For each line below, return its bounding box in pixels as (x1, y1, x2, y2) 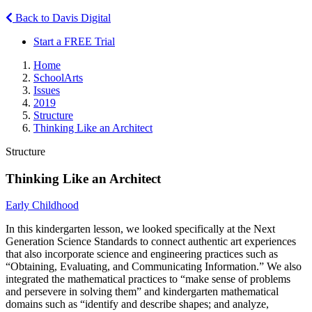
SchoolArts (33, 71, 83, 84)
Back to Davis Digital (13, 11, 111, 24)
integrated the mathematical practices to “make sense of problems (6, 273, 290, 286)
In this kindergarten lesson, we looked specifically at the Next (6, 223, 275, 235)
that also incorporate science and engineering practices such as (6, 248, 278, 260)
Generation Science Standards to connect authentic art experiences (6, 235, 296, 248)
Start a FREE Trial (33, 35, 115, 47)
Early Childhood (6, 199, 79, 212)
